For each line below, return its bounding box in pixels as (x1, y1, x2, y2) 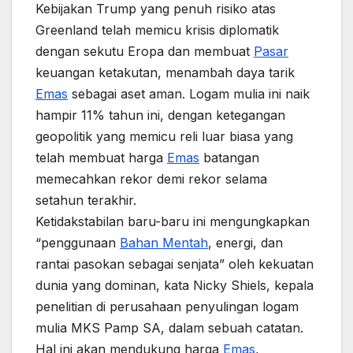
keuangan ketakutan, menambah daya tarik (35, 65, 295, 80)
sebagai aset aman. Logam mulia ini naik (68, 86, 310, 102)
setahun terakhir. (35, 192, 136, 208)
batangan (199, 150, 259, 165)
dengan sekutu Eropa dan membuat (35, 43, 254, 59)
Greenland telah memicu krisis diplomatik (35, 22, 279, 38)
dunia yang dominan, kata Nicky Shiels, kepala (35, 277, 314, 293)
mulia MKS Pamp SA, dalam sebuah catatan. (35, 320, 303, 336)
